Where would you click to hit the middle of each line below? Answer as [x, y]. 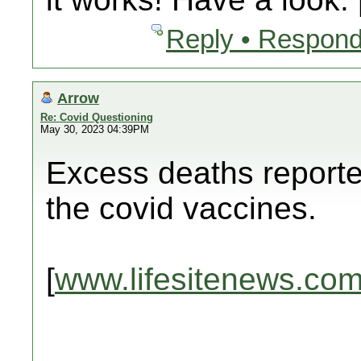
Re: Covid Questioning [97, 117]
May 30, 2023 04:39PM [95, 129]
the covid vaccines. [181, 208]
